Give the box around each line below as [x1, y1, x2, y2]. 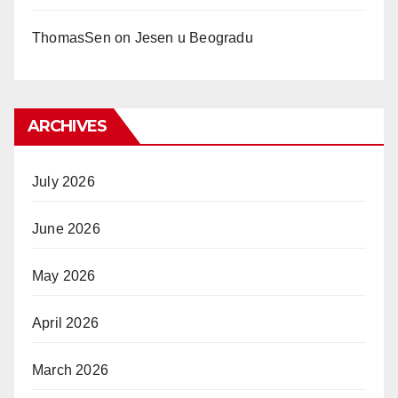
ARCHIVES [28, 115, 107, 136]
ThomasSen [32, 29, 111, 45]
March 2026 [32, 362, 108, 378]
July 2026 [32, 173, 95, 189]
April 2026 [32, 314, 99, 330]
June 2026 [32, 220, 100, 236]
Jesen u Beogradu [134, 29, 253, 45]
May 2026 [32, 267, 96, 283]
